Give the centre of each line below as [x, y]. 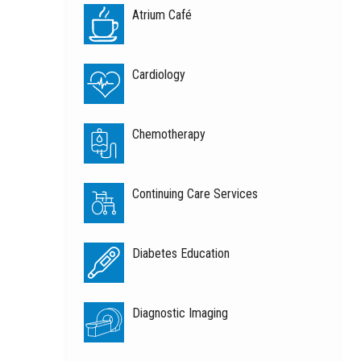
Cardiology [159, 74]
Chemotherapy [169, 134]
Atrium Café [162, 15]
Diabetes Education [181, 253]
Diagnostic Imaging [180, 313]
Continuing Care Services [195, 193]
